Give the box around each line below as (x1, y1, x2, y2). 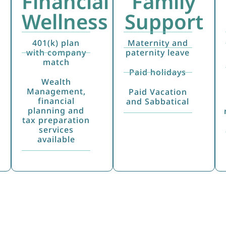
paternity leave (126, 46, 190, 58)
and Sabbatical (126, 95, 190, 107)
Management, (26, 85, 86, 97)
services (38, 124, 74, 135)
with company (26, 46, 86, 58)
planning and (28, 104, 85, 116)
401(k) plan (32, 37, 80, 48)
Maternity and (127, 37, 188, 48)
